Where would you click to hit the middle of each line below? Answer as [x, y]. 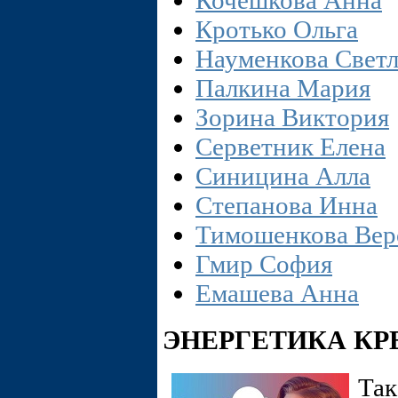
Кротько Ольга [277, 30]
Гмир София [264, 264]
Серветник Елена [291, 147]
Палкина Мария [283, 88]
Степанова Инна [287, 206]
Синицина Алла [283, 176]
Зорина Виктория [292, 118]
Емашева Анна [277, 294]
